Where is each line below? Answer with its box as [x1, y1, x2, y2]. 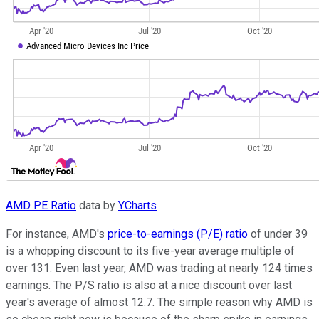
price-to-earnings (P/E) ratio [108, 227, 248, 241]
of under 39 [248, 227, 308, 241]
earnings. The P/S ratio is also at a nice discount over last [6, 278, 292, 293]
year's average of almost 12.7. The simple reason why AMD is [6, 296, 313, 310]
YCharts [118, 199, 157, 213]
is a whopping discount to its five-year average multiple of [6, 244, 295, 258]
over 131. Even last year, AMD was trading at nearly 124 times [6, 261, 313, 276]
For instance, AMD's [6, 227, 108, 241]
